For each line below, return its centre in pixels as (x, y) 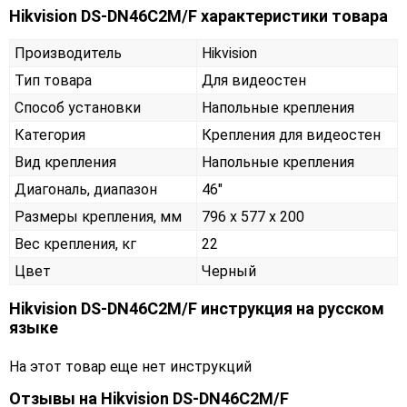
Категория (50, 135)
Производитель (68, 54)
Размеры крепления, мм (98, 217)
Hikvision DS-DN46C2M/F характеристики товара (199, 16)
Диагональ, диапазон (86, 190)
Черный (229, 272)
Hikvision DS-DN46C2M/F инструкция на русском (197, 309)
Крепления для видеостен (291, 135)
